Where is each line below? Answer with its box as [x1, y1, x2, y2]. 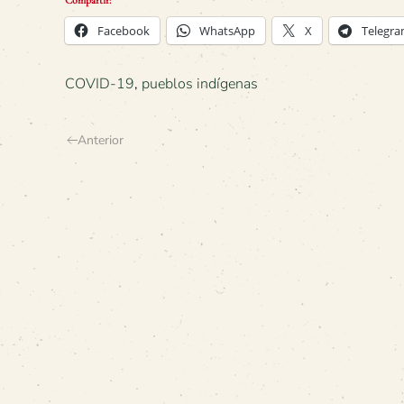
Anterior [78, 131, 124, 149]
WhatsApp [199, 22, 255, 39]
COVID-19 [65, 73, 134, 94]
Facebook [97, 22, 150, 39]
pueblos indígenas [142, 73, 258, 94]
